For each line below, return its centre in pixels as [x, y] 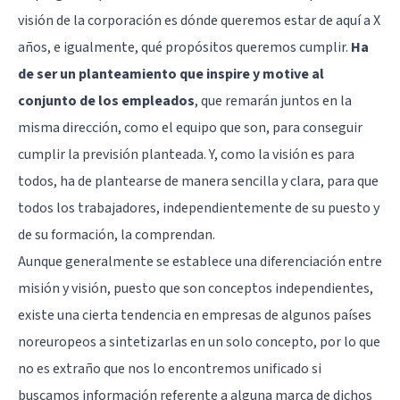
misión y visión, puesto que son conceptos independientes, [196, 288]
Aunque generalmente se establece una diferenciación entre [200, 261]
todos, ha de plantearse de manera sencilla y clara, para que [198, 181]
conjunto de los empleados [106, 100]
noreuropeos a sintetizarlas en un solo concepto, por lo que [199, 342]
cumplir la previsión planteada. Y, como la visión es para [186, 154]
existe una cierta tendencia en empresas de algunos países [195, 315]
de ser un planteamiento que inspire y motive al [171, 74]
